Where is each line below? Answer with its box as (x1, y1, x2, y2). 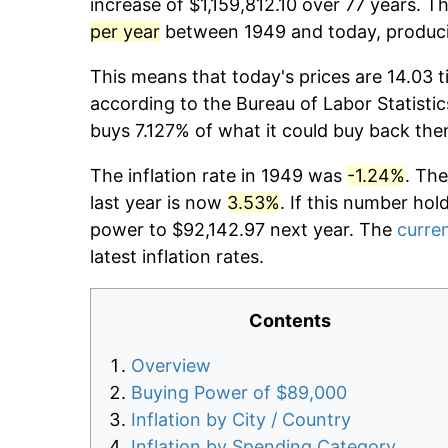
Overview (131, 355, 211, 377)
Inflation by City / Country (131, 409, 351, 431)
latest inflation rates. (90, 246, 264, 268)
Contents (249, 310, 331, 332)
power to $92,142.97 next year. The (90, 219, 397, 241)
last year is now (90, 192, 227, 214)
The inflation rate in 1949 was (90, 165, 347, 187)
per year (90, 21, 160, 43)
